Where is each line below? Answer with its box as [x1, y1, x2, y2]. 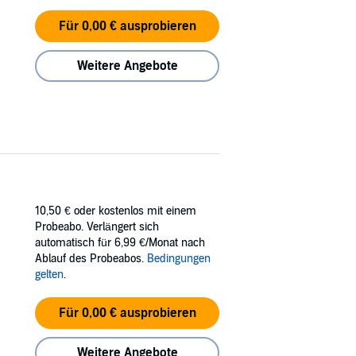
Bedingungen [147, 251, 211, 265]
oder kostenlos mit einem [74, 203, 196, 218]
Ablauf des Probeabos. [35, 251, 147, 265]
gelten [35, 267, 64, 281]
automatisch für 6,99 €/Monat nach [35, 235, 205, 250]
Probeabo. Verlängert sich [35, 219, 159, 234]
